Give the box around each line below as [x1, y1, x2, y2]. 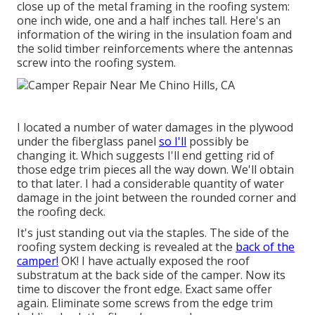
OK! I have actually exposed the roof [58, 252, 250, 269]
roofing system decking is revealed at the [17, 238, 236, 255]
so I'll [159, 133, 186, 149]
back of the [236, 238, 295, 255]
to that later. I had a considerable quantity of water [17, 175, 284, 191]
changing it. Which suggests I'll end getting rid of [17, 147, 274, 163]
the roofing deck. [17, 203, 105, 219]
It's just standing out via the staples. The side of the [17, 224, 289, 240]
